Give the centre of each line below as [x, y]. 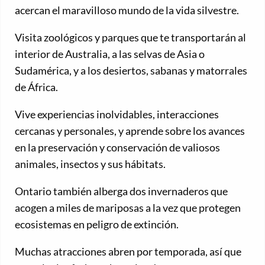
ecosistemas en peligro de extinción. [97, 224]
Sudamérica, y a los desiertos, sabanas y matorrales [131, 70]
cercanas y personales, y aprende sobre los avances [130, 130]
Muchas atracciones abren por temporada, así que [128, 251]
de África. [36, 87]
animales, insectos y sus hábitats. [90, 164]
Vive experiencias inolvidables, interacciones [117, 114]
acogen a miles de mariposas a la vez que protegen [128, 207]
